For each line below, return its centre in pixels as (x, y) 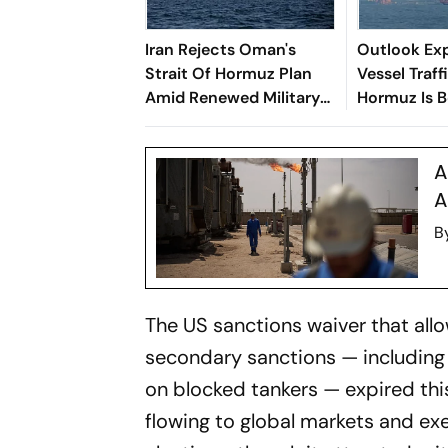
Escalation (185, 121)
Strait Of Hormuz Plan (229, 73)
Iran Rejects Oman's (221, 49)
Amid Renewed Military (233, 97)
